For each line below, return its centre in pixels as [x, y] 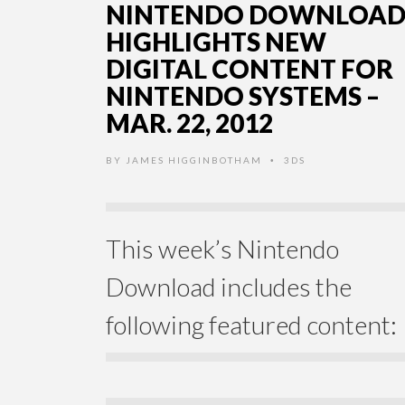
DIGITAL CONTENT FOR [250, 69]
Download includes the [229, 287]
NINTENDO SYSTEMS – [243, 96]
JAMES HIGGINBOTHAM [194, 160]
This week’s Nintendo [222, 249]
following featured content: [251, 325]
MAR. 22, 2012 [189, 123]
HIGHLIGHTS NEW [216, 42]
